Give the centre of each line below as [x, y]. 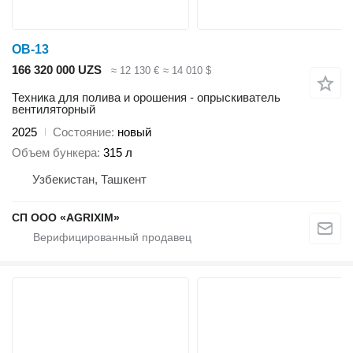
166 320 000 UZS [57, 70]
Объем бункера [54, 153]
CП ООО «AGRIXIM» [66, 218]
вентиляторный [54, 109]
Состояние [82, 132]
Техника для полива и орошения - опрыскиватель [146, 97]
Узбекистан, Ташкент [89, 180]
